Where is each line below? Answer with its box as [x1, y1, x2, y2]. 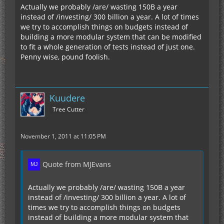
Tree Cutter [52, 105, 84, 114]
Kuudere [49, 91, 85, 104]
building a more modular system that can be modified [20, 31, 201, 41]
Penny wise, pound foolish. [20, 51, 110, 61]
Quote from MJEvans [42, 159, 111, 169]
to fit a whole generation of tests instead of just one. [20, 41, 195, 51]
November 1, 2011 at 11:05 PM [20, 131, 106, 140]
